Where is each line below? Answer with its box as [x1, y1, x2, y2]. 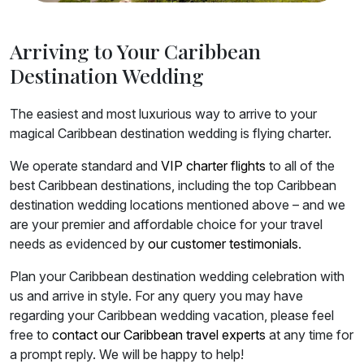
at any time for [266, 327, 353, 344]
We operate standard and [10, 158, 161, 175]
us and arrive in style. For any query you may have [10, 288, 303, 305]
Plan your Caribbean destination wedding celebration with [10, 268, 344, 285]
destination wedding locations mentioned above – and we [10, 197, 345, 214]
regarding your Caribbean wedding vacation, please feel [10, 307, 334, 324]
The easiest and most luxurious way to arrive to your [10, 106, 317, 123]
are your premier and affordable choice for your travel [10, 216, 323, 233]
